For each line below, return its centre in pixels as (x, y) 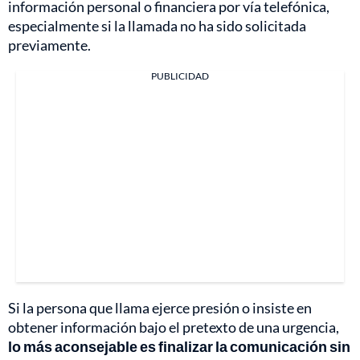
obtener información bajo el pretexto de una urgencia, (174, 327)
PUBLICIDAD (180, 76)
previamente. (49, 45)
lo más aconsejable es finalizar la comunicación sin (179, 347)
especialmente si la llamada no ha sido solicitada (157, 26)
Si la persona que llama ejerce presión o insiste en (160, 308)
